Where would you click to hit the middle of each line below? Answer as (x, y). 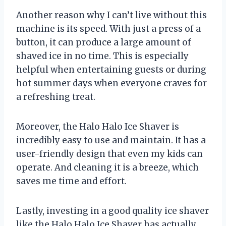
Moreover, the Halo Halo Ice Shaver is (98, 126)
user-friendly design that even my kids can (109, 154)
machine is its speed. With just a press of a (108, 29)
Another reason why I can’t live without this (111, 15)
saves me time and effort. (71, 181)
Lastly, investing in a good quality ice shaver (112, 211)
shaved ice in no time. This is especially (102, 56)
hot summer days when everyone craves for (111, 83)
